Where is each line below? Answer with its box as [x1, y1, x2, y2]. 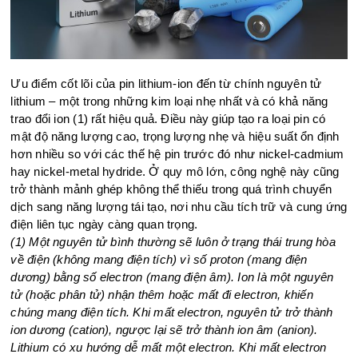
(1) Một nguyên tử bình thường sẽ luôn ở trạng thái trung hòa [10, 235, 336, 249]
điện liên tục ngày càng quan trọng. [10, 217, 198, 232]
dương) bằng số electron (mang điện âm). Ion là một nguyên [10, 270, 334, 284]
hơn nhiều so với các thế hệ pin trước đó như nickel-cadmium [10, 147, 344, 161]
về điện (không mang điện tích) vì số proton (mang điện [10, 253, 308, 267]
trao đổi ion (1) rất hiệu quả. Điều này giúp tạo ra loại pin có [10, 112, 326, 126]
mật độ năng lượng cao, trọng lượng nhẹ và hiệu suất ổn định [10, 129, 340, 144]
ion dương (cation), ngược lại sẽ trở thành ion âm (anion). [10, 323, 318, 337]
